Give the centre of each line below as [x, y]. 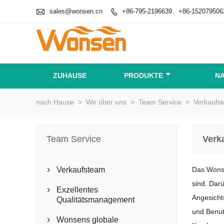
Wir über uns [106, 102]
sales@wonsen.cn [76, 11]
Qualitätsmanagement [95, 200]
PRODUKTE [143, 75]
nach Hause [55, 102]
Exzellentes [77, 190]
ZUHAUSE [70, 75]
